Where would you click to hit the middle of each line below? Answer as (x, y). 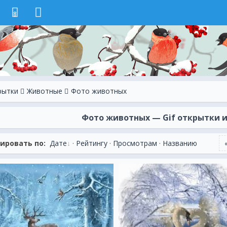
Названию (180, 143)
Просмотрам (135, 143)
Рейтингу (92, 143)
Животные (45, 91)
